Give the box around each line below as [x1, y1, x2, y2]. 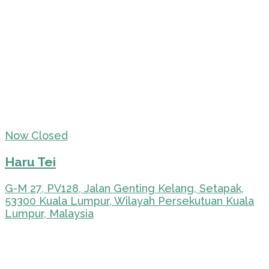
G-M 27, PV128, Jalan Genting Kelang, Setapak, [5, 182, 244, 195]
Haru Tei [5, 154, 56, 170]
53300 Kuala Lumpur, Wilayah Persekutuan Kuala [5, 195, 254, 208]
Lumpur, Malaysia [5, 207, 94, 220]
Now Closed [5, 129, 68, 142]
